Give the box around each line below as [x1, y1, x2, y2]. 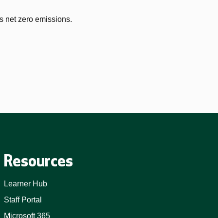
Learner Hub [3, 180, 47, 188]
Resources [3, 152, 73, 170]
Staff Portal [3, 196, 42, 204]
